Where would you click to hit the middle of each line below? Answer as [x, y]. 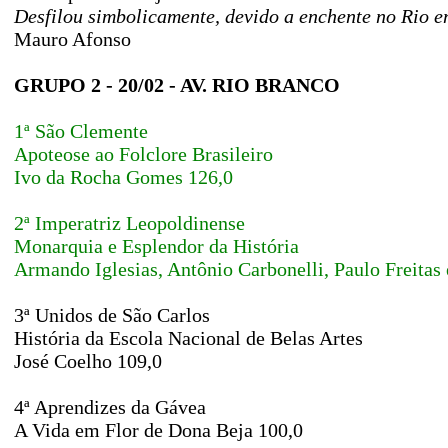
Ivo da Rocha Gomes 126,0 [123, 177]
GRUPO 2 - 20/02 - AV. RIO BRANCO [177, 85]
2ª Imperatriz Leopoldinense [129, 223]
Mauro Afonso [72, 39]
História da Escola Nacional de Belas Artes [188, 338]
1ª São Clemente [81, 131]
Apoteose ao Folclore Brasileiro [143, 154]
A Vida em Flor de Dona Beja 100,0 [158, 430]
